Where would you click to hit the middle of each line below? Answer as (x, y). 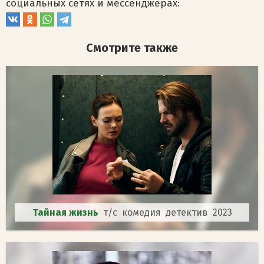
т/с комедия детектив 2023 (167, 212)
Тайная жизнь (67, 212)
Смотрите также (132, 48)
